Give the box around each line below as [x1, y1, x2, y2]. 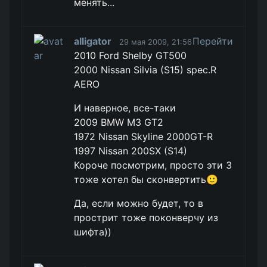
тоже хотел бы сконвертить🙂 [74, 173, 219, 185]
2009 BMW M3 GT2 [74, 116, 164, 128]
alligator [74, 35, 112, 47]
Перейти [193, 35, 233, 47]
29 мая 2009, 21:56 [119, 38, 193, 46]
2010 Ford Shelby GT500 [74, 49, 187, 61]
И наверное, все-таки [74, 102, 176, 114]
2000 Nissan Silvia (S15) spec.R [74, 64, 217, 76]
